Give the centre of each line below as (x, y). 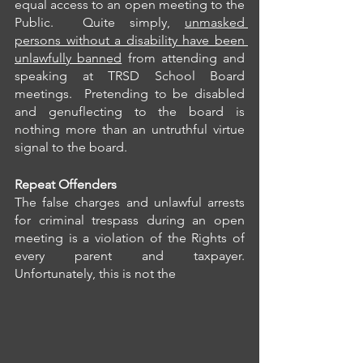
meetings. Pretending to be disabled (130, 94)
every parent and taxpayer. (130, 256)
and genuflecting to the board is (130, 112)
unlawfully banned (68, 58)
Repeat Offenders (66, 185)
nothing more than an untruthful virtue (130, 130)
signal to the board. (71, 147)
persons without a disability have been (130, 41)
